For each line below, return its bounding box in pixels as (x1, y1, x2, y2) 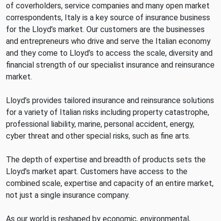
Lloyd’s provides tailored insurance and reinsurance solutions (6, 96, 214, 105)
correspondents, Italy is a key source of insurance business (6, 13, 210, 22)
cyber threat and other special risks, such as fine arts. (6, 131, 190, 141)
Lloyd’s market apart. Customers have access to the (6, 167, 187, 176)
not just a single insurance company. (6, 190, 130, 200)
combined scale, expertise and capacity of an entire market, (6, 179, 214, 188)
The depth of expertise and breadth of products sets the (6, 155, 206, 164)
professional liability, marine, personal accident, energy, (6, 119, 194, 129)
